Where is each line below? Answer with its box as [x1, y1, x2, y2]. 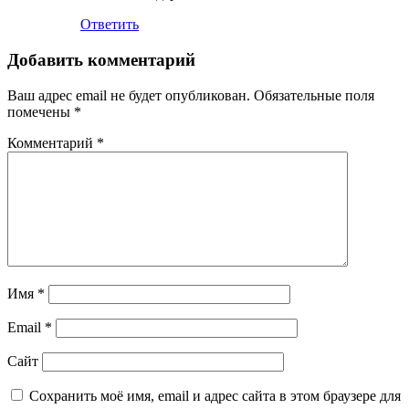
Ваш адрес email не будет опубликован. [7, 87, 250, 103]
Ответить [80, 16, 139, 33]
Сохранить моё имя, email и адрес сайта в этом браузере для [29, 387, 401, 404]
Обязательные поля [254, 87, 374, 103]
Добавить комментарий [7, 50, 195, 70]
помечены [7, 103, 74, 120]
